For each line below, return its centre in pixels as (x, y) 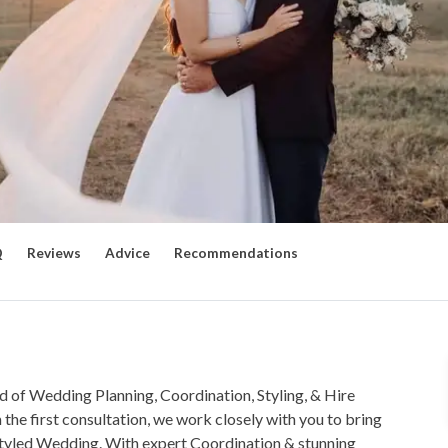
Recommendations (236, 253)
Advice (127, 253)
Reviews (54, 253)
